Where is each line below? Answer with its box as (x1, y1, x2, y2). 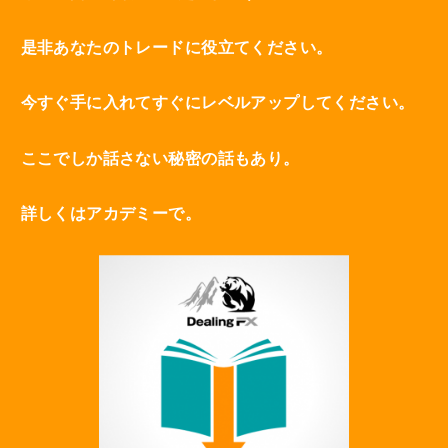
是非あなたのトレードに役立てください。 (20, 38, 333, 57)
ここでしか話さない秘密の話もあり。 (20, 148, 300, 167)
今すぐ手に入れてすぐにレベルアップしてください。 (20, 93, 415, 112)
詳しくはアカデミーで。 (20, 204, 202, 223)
